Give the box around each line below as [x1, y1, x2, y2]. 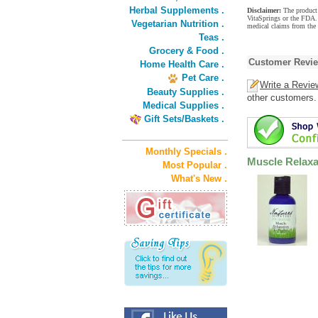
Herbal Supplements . [129, 5, 224, 16]
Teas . [199, 32, 224, 43]
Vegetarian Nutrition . [131, 18, 224, 29]
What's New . [171, 173, 227, 184]
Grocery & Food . [149, 45, 224, 56]
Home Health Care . [140, 59, 224, 70]
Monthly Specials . [146, 146, 227, 157]
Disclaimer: [247, 6, 283, 14]
